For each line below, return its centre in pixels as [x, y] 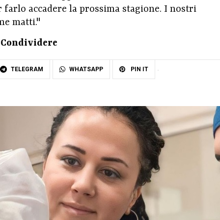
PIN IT [138, 69]
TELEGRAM [27, 69]
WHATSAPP [86, 69]
